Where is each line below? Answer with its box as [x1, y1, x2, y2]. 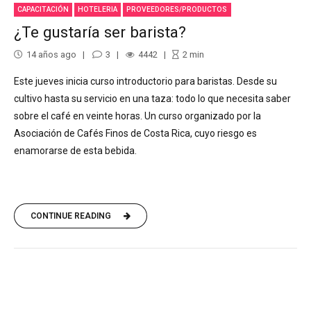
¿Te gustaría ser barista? [14, 23, 186, 42]
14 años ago [26, 49, 76, 60]
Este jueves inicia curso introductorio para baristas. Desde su [14, 75, 277, 87]
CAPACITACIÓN [17, 6, 69, 14]
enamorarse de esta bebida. [14, 144, 137, 156]
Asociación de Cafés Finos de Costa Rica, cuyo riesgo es [14, 127, 257, 139]
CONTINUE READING [31, 210, 111, 221]
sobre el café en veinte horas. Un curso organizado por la [14, 110, 261, 121]
